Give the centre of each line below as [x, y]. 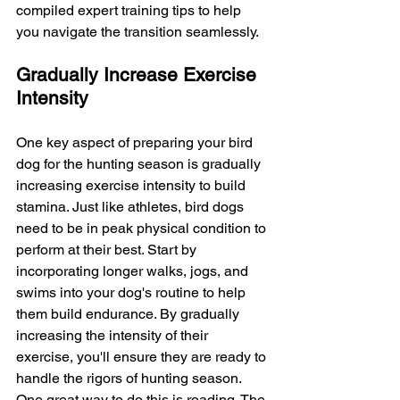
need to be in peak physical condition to [143, 228]
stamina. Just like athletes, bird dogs [132, 207]
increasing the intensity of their [114, 335]
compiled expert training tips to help [130, 10]
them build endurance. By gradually [129, 314]
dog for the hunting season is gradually [140, 164]
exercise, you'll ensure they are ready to [143, 357]
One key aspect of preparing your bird [136, 142]
